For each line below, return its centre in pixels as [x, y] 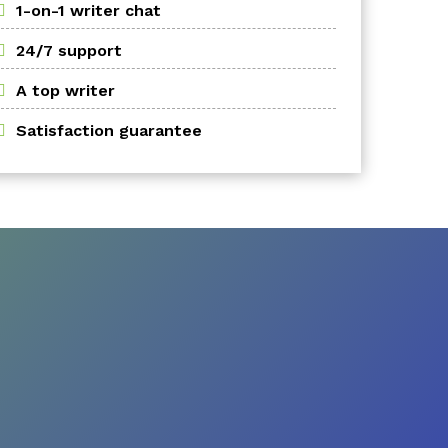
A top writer [65, 90]
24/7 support [69, 50]
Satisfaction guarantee [109, 130]
